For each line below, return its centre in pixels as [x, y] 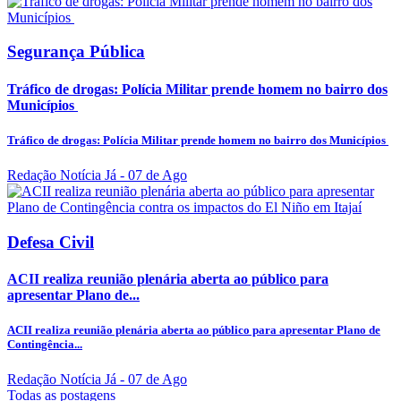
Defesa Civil [51, 242]
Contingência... [45, 345]
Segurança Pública [76, 52]
